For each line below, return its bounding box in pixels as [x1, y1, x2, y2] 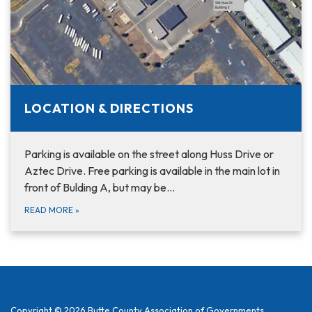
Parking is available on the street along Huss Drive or [24, 147, 274, 162]
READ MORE [24, 205, 75, 216]
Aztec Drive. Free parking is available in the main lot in [24, 164, 280, 178]
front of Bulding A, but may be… [24, 180, 175, 195]
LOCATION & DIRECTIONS [24, 100, 194, 117]
